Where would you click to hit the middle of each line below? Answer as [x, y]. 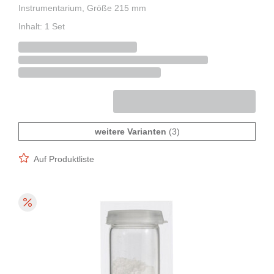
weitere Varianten [130, 132]
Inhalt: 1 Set [42, 27]
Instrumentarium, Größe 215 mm [82, 8]
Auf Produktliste [64, 159]
